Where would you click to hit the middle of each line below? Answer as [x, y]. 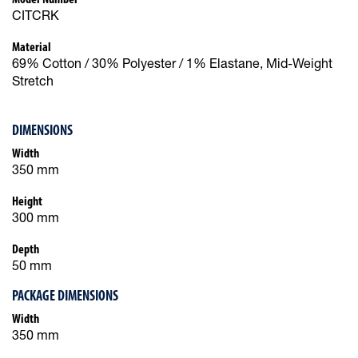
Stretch [33, 83]
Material [32, 48]
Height [27, 202]
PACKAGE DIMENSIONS [65, 296]
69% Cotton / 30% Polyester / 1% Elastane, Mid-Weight [172, 65]
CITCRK [36, 17]
